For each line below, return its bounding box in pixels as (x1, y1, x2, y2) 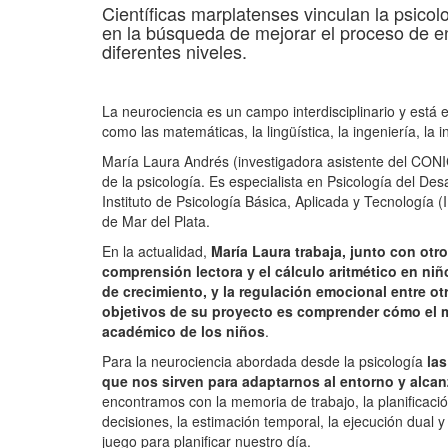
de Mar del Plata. (102, 211, 210, 232)
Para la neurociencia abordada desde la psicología (102, 351, 423, 372)
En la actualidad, (102, 241, 211, 262)
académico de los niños (102, 321, 265, 342)
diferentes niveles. (102, 38, 247, 65)
